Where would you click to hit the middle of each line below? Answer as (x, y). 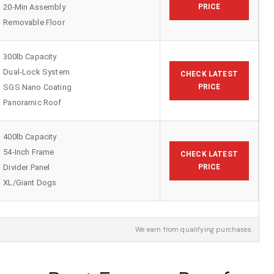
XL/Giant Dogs (30, 183)
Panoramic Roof (32, 103)
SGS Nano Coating (37, 87)
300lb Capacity (30, 57)
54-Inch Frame (29, 152)
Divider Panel (27, 168)
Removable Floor (34, 23)
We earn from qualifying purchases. (194, 229)
